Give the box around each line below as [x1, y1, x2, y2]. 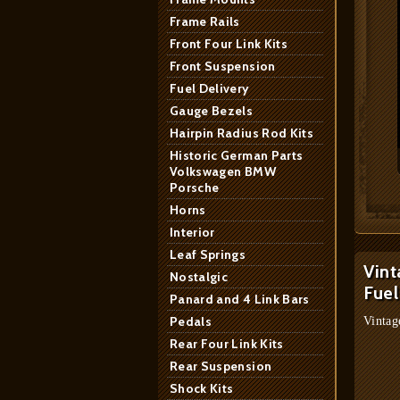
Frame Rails [170, 13, 240, 29]
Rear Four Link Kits [170, 336, 284, 352]
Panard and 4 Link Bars [170, 291, 310, 307]
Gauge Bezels [170, 103, 254, 119]
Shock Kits [170, 380, 234, 396]
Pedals [170, 313, 212, 329]
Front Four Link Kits [170, 36, 287, 52]
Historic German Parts [170, 147, 304, 163]
